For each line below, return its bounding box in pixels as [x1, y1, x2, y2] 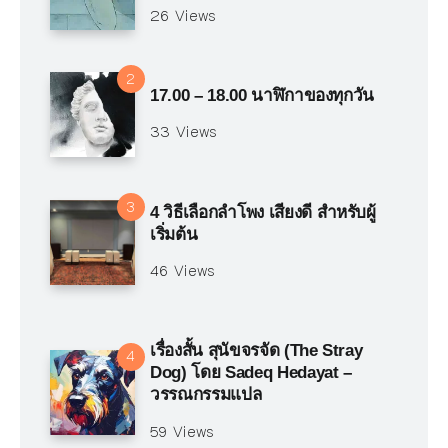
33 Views [150, 121, 218, 144]
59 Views [150, 420, 215, 443]
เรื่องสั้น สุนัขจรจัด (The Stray [150, 341, 363, 361]
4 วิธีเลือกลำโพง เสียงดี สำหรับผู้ [150, 202, 376, 222]
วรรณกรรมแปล [150, 385, 262, 405]
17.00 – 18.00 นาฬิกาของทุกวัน [150, 86, 375, 105]
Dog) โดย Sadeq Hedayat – [150, 363, 352, 383]
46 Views [150, 259, 216, 282]
